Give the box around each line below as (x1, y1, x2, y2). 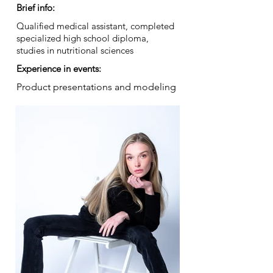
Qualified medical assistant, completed (16, 20, 174, 32)
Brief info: (16, 2, 55, 13)
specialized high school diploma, (16, 32, 149, 44)
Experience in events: (16, 63, 101, 74)
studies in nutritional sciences (16, 44, 133, 56)
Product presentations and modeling (16, 81, 176, 93)
